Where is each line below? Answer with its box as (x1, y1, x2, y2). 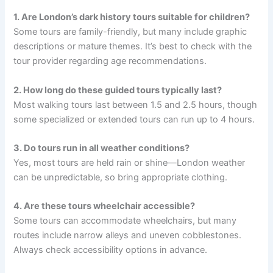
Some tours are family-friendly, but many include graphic (13, 26, 247, 38)
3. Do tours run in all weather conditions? (13, 142, 190, 154)
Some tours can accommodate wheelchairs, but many (13, 215, 237, 227)
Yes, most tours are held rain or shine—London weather (13, 157, 246, 168)
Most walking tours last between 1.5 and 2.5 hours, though (13, 99, 258, 110)
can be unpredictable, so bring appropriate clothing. (13, 171, 228, 183)
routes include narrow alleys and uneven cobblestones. (13, 230, 242, 241)
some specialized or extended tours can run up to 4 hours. (13, 113, 255, 125)
